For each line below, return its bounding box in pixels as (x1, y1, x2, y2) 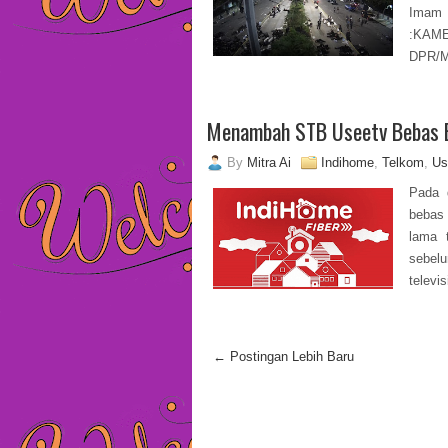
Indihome (321, 155, 374, 170)
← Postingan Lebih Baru (213, 349, 354, 364)
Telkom (382, 155, 424, 170)
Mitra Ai (247, 155, 291, 170)
